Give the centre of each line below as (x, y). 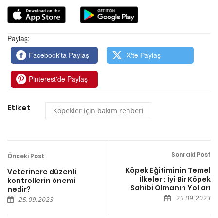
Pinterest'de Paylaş (58, 79)
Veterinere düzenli (42, 172)
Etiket (19, 108)
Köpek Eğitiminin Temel (168, 170)
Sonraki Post (191, 154)
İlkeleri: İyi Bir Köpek (175, 179)
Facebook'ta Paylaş (59, 55)
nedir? (19, 189)
